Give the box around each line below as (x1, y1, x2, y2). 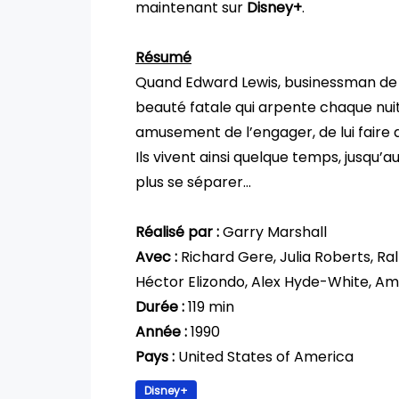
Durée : (135, 296, 184, 317)
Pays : (135, 346, 175, 367)
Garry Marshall (219, 221, 327, 242)
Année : (135, 321, 187, 342)
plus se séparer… (135, 171, 251, 192)
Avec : (135, 246, 177, 267)
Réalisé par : (135, 221, 219, 242)
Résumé (135, 46, 191, 68)
